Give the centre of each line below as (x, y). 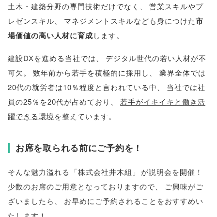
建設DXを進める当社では (52, 58)
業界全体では (182, 72)
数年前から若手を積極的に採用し (91, 72)
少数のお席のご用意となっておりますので (81, 186)
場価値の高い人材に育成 (50, 35)
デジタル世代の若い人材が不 (156, 58)
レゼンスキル (31, 20)
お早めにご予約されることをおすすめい (134, 201)
